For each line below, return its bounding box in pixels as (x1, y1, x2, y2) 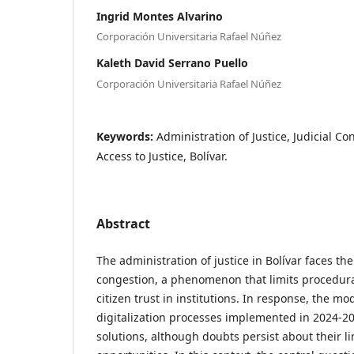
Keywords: (96, 128, 156, 144)
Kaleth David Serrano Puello (96, 55, 248, 71)
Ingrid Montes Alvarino (96, 8, 223, 24)
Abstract (96, 214, 150, 232)
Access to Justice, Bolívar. (96, 148, 228, 164)
